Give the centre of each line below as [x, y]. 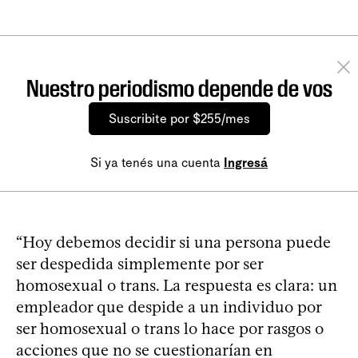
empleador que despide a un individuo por [169, 306]
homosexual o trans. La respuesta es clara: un [177, 285]
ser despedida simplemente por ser [139, 263]
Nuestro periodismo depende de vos [179, 88]
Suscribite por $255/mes [179, 118]
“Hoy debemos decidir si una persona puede [173, 242]
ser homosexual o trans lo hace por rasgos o [170, 328]
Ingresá [246, 162]
